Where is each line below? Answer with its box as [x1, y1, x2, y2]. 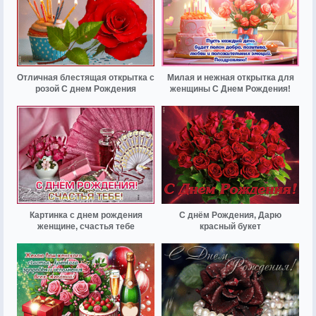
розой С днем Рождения [35, 83, 136, 94]
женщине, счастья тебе [37, 221, 135, 231]
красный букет [200, 221, 261, 231]
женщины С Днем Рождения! [170, 83, 291, 94]
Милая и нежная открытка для [166, 72, 294, 83]
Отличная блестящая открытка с [17, 72, 154, 83]
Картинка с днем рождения [29, 209, 142, 220]
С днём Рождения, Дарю [179, 209, 281, 220]
